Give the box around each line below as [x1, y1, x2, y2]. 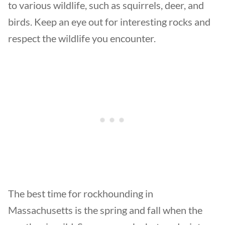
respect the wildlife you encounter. [8, 32, 156, 44]
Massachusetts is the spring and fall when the [8, 204, 202, 216]
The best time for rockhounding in [8, 187, 153, 199]
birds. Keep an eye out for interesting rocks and [8, 16, 210, 28]
